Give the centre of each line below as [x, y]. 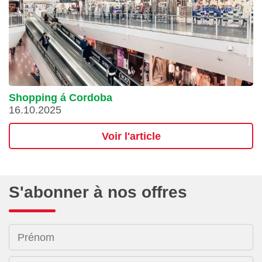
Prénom [36, 237]
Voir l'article [131, 136]
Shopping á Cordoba [61, 98]
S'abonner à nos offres [98, 192]
